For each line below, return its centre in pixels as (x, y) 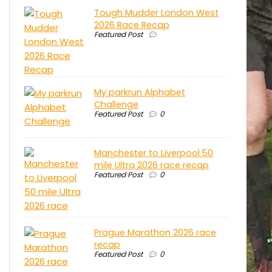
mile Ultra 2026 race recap (151, 165)
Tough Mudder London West (156, 12)
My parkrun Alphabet (140, 92)
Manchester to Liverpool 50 (154, 153)
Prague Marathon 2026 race (155, 232)
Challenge (116, 104)
